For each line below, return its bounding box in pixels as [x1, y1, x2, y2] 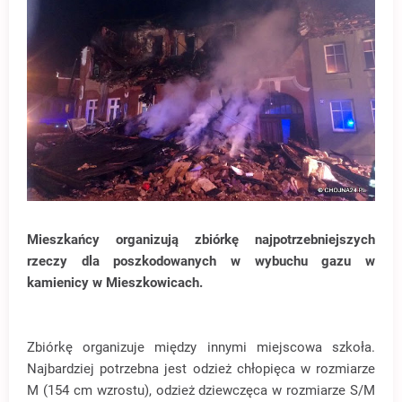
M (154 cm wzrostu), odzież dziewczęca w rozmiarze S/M [27, 382, 375, 399]
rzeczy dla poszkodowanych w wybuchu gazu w [27, 253, 375, 270]
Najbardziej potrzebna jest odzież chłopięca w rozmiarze [27, 361, 375, 378]
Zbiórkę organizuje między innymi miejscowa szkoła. [27, 339, 375, 356]
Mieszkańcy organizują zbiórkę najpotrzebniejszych [27, 232, 375, 249]
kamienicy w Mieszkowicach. [27, 275, 206, 292]
